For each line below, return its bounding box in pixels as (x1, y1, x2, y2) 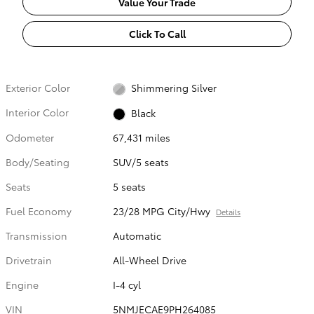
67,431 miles (113, 130, 171, 144)
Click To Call (128, 26, 186, 41)
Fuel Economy (6, 203, 71, 218)
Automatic (113, 228, 162, 243)
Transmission (6, 228, 67, 243)
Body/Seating (6, 154, 69, 169)
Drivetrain (6, 252, 52, 267)
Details (216, 205, 241, 217)
